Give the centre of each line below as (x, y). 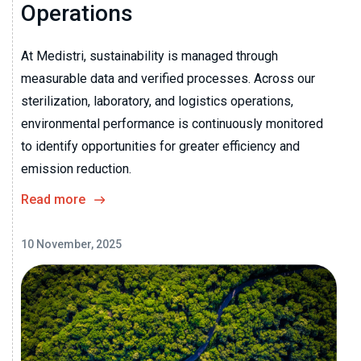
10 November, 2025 (71, 244)
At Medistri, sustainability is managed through (149, 56)
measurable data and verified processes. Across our (168, 78)
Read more (53, 199)
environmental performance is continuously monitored (172, 123)
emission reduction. (76, 168)
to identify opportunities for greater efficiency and (160, 146)
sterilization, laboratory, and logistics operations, (157, 101)
